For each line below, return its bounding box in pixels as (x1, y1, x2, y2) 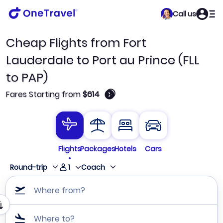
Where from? (34, 185, 85, 197)
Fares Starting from (6, 89, 83, 100)
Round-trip (10, 162, 47, 173)
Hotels (114, 144, 136, 154)
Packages (80, 144, 115, 154)
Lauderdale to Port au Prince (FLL (6, 52, 200, 68)
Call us (173, 8, 196, 19)
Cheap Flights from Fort (6, 34, 146, 51)
